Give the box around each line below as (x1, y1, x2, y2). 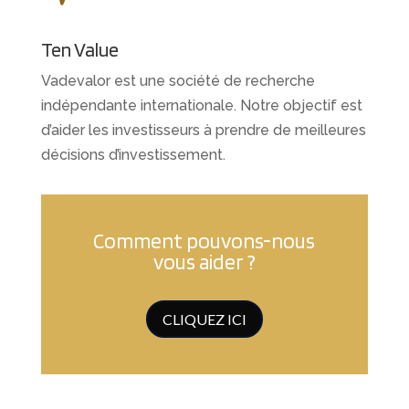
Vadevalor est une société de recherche (40, 72, 315, 90)
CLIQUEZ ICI (162, 310, 246, 328)
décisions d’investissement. (40, 146, 225, 164)
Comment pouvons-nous (93, 228, 316, 255)
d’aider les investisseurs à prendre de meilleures (40, 121, 366, 140)
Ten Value (40, 37, 119, 62)
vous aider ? (152, 249, 256, 276)
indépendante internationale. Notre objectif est (40, 97, 362, 115)
